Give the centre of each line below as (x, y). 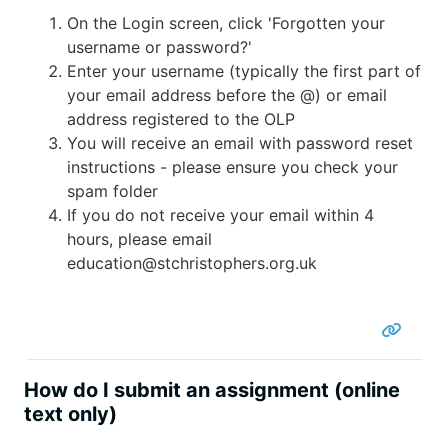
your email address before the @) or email (226, 94)
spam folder (112, 190)
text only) (70, 413)
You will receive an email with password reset (239, 142)
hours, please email (139, 238)
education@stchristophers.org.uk (191, 262)
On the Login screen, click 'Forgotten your (225, 22)
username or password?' (159, 46)
